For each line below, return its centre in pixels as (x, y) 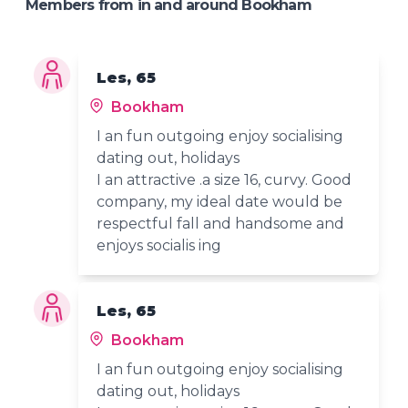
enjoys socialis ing (159, 245)
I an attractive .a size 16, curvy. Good (224, 179)
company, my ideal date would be (220, 201)
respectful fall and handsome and (221, 223)
